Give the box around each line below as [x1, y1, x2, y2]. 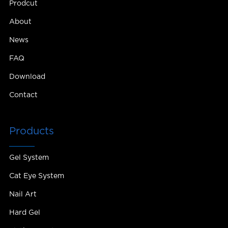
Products [9, 126, 54, 136]
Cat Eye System [9, 172, 64, 180]
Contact [9, 91, 38, 99]
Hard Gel [9, 209, 40, 216]
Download [9, 73, 45, 80]
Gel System [9, 154, 49, 161]
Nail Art [9, 190, 37, 198]
